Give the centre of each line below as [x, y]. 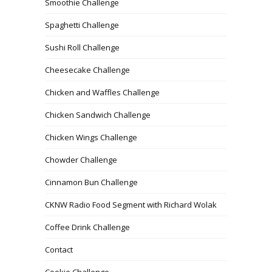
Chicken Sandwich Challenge [98, 114]
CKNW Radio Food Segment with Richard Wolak [131, 204]
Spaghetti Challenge [82, 25]
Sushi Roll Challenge [82, 47]
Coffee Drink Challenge [87, 227]
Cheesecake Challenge [87, 70]
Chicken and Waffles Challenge [102, 92]
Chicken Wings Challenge [91, 137]
